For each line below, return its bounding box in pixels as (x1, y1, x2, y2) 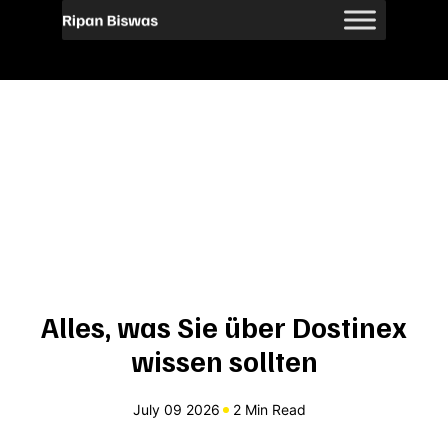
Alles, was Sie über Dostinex (41, 309, 407, 344)
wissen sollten (130, 343, 318, 378)
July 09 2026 (132, 401, 220, 418)
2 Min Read (232, 401, 306, 418)
